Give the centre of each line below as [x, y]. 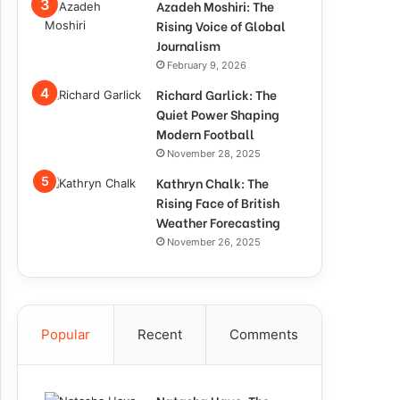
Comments [264, 334]
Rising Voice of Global [221, 25]
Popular [66, 334]
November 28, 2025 [214, 154]
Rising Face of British [218, 202]
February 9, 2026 [207, 65]
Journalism [188, 45]
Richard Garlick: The [217, 94]
